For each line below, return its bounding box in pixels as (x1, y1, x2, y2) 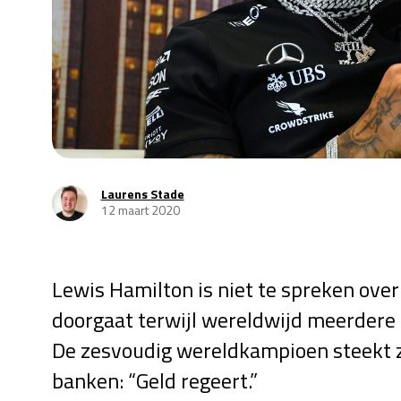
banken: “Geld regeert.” (51, 364, 258, 397)
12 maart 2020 (100, 200, 180, 219)
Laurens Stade (100, 184, 184, 203)
